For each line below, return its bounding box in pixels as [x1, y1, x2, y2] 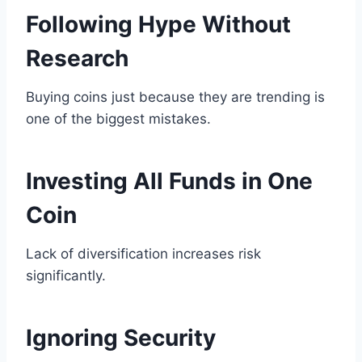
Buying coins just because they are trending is [26, 89, 325, 106]
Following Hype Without [26, 11, 291, 39]
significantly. [26, 267, 106, 284]
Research [26, 44, 128, 73]
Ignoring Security [26, 324, 216, 352]
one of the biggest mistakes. [26, 111, 211, 128]
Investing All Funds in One [26, 167, 313, 196]
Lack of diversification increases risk [26, 246, 261, 263]
